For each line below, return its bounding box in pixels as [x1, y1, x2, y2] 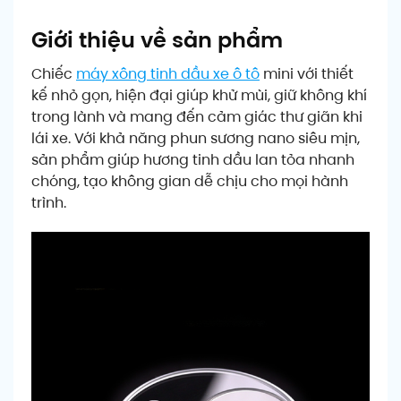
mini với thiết [260, 63, 354, 84]
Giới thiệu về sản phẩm [31, 24, 283, 55]
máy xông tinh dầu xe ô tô [76, 63, 260, 84]
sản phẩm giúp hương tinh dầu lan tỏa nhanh [31, 149, 354, 170]
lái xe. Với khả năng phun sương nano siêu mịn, [31, 127, 360, 149]
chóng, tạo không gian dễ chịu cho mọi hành [31, 170, 348, 192]
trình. [31, 192, 66, 213]
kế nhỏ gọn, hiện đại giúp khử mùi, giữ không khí [31, 84, 367, 106]
